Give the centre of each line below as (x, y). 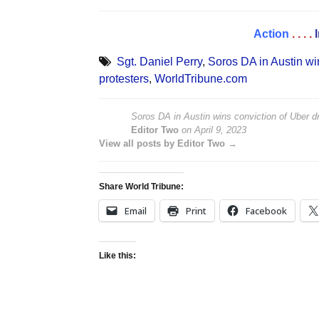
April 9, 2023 (220, 130)
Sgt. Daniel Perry (159, 62)
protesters (124, 79)
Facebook (266, 211)
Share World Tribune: (141, 187)
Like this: (117, 256)
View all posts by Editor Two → (168, 144)
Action (271, 34)
